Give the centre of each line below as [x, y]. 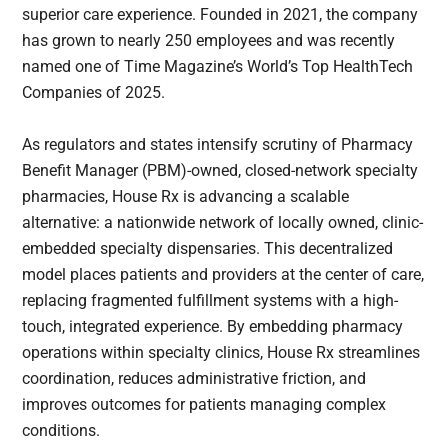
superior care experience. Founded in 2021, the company [220, 15]
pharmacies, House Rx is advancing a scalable [186, 197]
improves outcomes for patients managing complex [204, 405]
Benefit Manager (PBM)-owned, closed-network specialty [220, 171]
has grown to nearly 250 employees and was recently [209, 41]
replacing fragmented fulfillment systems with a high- [210, 301]
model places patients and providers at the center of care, [223, 275]
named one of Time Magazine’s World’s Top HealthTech [218, 67]
